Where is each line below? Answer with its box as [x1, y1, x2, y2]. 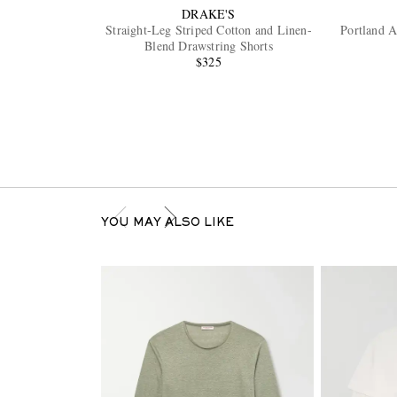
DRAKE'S [182, 5, 236, 23]
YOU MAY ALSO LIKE [100, 218, 234, 230]
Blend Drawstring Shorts [144, 37, 273, 55]
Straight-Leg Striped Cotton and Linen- [105, 21, 312, 39]
